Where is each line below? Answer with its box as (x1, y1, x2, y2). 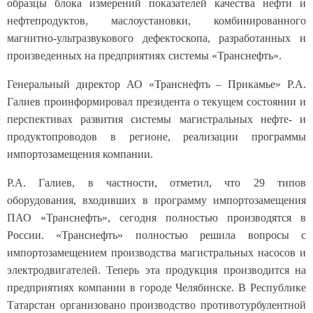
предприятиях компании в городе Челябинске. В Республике (7, 267, 306, 279)
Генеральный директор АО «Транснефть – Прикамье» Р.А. (7, 64, 306, 76)
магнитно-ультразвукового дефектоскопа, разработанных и (7, 17, 306, 30)
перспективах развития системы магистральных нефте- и (7, 99, 306, 111)
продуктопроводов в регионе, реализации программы (7, 116, 306, 129)
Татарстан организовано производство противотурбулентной (7, 284, 306, 297)
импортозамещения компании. (7, 133, 153, 146)
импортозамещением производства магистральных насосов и (7, 232, 306, 245)
